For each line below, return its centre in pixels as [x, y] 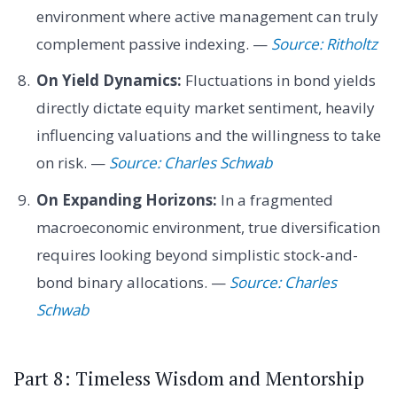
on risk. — [72, 163]
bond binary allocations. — [132, 282]
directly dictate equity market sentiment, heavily [205, 108]
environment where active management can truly [207, 16]
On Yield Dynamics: [109, 81]
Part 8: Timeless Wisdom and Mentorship [189, 378]
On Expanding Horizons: [126, 199]
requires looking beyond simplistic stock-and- [197, 254]
